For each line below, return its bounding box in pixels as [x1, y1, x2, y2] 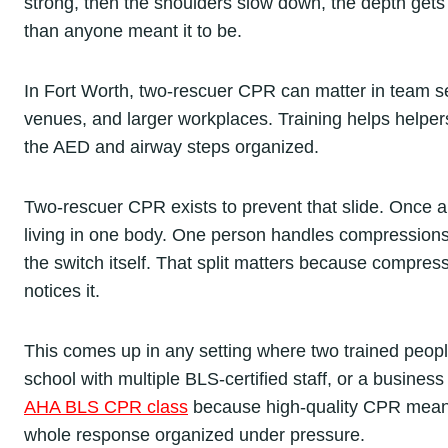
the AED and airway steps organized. [24, 136, 319, 157]
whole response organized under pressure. [24, 424, 365, 445]
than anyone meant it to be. [24, 20, 242, 41]
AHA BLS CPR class [24, 396, 188, 417]
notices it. [24, 280, 100, 301]
